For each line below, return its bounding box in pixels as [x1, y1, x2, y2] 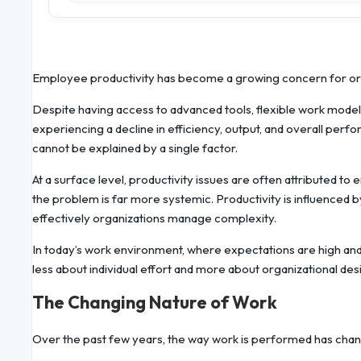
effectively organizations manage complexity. [32, 210, 276, 226]
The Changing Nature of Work [32, 291, 277, 314]
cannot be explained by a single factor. [32, 140, 238, 156]
